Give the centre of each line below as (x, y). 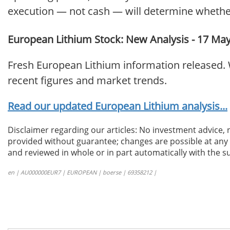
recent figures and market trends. (87, 81)
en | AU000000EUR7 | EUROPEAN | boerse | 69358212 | (82, 172)
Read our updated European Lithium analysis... (118, 106)
